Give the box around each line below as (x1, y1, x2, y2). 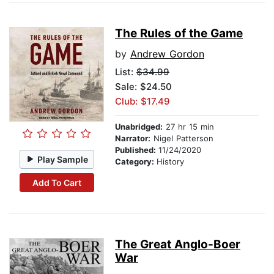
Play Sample (37, 154, 89, 165)
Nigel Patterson (150, 133, 213, 144)
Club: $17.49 (115, 95, 170, 108)
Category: (115, 157, 157, 167)
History (157, 157, 184, 167)
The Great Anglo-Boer (115, 237, 240, 252)
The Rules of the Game (115, 26, 243, 41)
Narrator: (115, 133, 150, 144)
